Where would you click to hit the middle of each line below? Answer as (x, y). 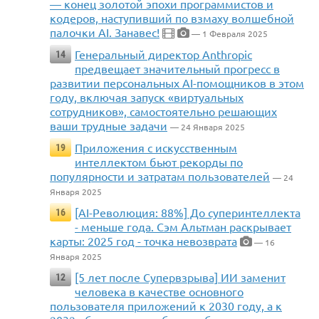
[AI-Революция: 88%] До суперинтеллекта (188, 213)
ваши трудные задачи (109, 126)
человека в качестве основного (159, 292)
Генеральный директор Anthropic (163, 54)
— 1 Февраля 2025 (229, 34)
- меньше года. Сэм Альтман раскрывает (183, 227)
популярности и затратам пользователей (160, 176)
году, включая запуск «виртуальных (147, 97)
